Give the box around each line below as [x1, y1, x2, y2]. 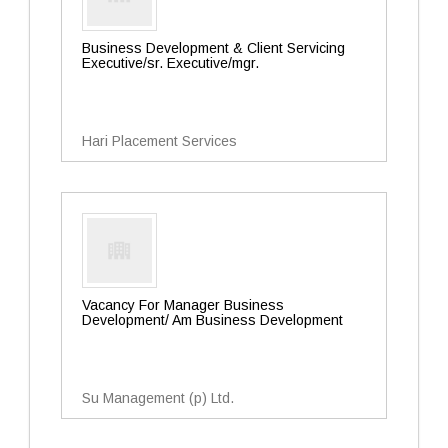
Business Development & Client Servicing [82, 40, 345, 56]
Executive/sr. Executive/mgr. [82, 55, 259, 71]
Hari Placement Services [82, 133, 237, 149]
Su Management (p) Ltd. [82, 390, 234, 406]
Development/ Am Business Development [82, 312, 343, 328]
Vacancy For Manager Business [82, 297, 284, 313]
